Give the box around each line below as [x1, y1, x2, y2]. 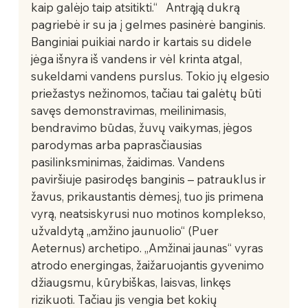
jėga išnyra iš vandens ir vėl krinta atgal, [30, 51, 245, 66]
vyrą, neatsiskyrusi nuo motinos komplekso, [30, 206, 268, 221]
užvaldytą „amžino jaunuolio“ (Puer [30, 223, 221, 238]
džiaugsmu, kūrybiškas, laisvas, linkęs [30, 274, 234, 289]
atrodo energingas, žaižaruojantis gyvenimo [30, 257, 267, 272]
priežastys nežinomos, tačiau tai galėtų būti [30, 85, 264, 100]
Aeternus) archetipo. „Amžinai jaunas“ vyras [30, 240, 266, 255]
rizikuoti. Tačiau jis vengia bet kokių [30, 291, 220, 307]
